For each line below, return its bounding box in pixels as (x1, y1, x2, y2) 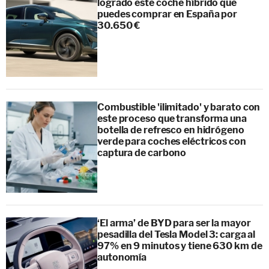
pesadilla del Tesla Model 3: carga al (97, 228, 256, 240)
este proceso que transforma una (97, 112, 247, 124)
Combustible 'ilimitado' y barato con (97, 101, 261, 113)
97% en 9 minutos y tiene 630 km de (97, 240, 262, 252)
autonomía (97, 251, 147, 263)
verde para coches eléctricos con (97, 135, 246, 147)
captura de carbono (97, 147, 187, 159)
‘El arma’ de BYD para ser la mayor (97, 217, 251, 229)
